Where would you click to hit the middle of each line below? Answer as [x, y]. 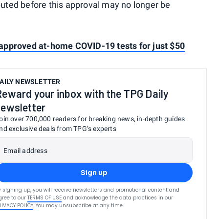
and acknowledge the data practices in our [118, 197]
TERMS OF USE [45, 197]
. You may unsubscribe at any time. [79, 205]
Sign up [94, 172]
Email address [25, 150]
